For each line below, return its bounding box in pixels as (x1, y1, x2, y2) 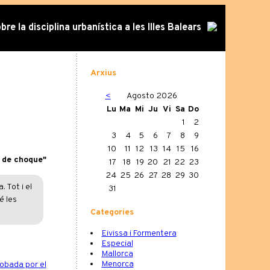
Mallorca (101, 249, 133, 260)
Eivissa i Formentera (101, 228, 177, 239)
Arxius (90, 67, 116, 78)
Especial (101, 239, 133, 250)
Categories (90, 207, 134, 218)
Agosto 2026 (127, 91, 177, 102)
